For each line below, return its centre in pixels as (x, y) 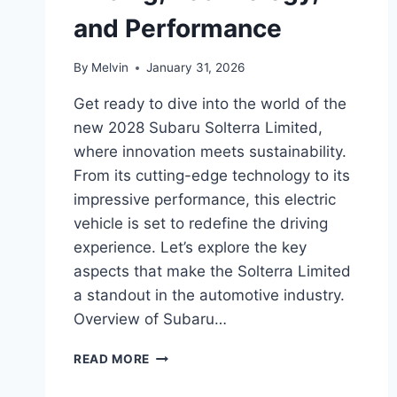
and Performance (178, 28)
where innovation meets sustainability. (210, 152)
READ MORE (112, 359)
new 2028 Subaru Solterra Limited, (198, 128)
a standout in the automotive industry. (209, 296)
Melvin (110, 68)
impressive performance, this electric (205, 200)
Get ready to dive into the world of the (210, 104)
